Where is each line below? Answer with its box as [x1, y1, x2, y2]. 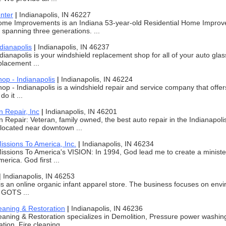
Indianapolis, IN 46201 [45, 107, 117, 116]
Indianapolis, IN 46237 [38, 43, 109, 51]
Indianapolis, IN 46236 [71, 204, 143, 212]
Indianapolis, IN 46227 [19, 11, 91, 19]
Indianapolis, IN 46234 [82, 140, 154, 148]
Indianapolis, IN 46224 [61, 75, 133, 83]
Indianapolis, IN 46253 [3, 172, 75, 180]
